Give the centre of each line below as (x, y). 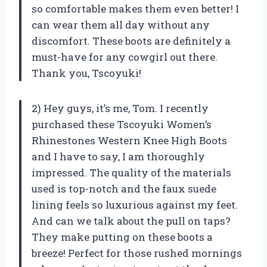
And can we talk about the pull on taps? (131, 221)
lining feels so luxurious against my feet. (135, 205)
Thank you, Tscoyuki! (86, 73)
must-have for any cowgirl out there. (125, 57)
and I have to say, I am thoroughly (118, 157)
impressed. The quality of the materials (131, 173)
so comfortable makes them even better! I (135, 9)
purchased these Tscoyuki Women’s (122, 125)
